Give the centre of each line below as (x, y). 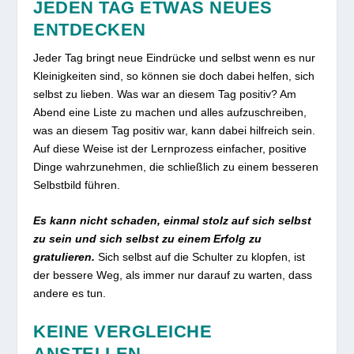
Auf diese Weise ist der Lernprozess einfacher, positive (170, 148)
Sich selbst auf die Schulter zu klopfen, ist (200, 257)
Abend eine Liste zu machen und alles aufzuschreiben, (170, 112)
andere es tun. (70, 294)
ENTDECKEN (90, 29)
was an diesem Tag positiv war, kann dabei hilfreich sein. (175, 130)
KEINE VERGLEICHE (123, 331)
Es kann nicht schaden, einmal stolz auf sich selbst (173, 221)
